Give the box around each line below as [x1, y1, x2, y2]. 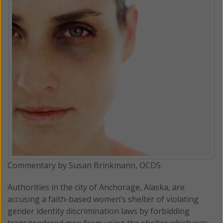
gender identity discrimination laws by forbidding [7, 205, 190, 217]
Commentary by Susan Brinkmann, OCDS [7, 159, 161, 171]
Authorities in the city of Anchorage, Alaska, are [7, 181, 185, 193]
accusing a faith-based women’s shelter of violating [7, 193, 199, 205]
